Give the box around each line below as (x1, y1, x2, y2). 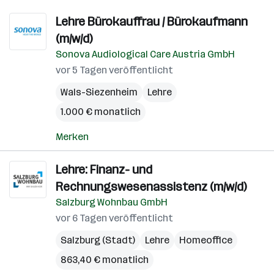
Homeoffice (179, 234, 232, 246)
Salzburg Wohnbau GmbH (56, 196, 168, 208)
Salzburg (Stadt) (61, 234, 135, 246)
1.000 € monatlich (61, 106, 141, 117)
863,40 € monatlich (61, 254, 149, 265)
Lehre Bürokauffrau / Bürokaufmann (56, 14, 248, 29)
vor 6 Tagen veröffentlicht (56, 212, 173, 224)
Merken (56, 131, 89, 143)
